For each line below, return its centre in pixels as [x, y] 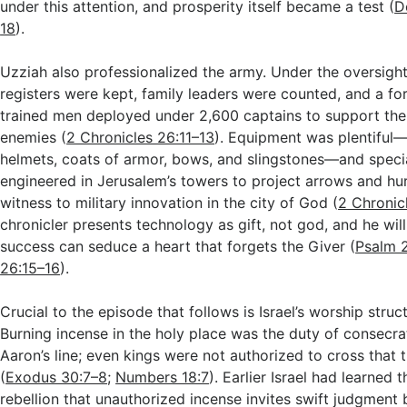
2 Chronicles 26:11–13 [141, 137]
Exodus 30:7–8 [57, 377]
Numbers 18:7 [163, 377]
